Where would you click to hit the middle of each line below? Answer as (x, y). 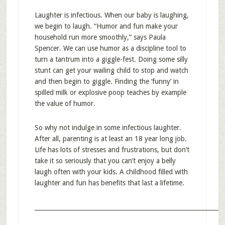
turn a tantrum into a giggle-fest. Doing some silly (111, 59)
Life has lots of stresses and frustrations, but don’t (112, 150)
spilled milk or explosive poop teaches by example (110, 92)
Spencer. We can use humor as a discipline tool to (110, 48)
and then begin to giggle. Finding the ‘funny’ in (106, 81)
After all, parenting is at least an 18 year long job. (110, 139)
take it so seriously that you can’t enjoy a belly (105, 161)
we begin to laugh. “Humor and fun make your (106, 26)
